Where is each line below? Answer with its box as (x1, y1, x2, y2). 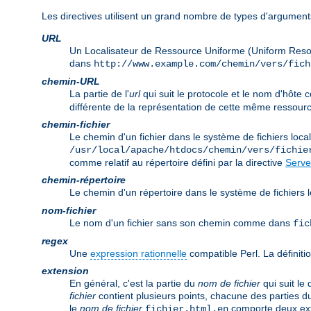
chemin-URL (42, 76, 100, 87)
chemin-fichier (42, 119, 110, 131)
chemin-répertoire (42, 174, 126, 186)
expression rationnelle (90, 248, 187, 260)
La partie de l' (69, 88, 129, 100)
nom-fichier (42, 205, 96, 217)
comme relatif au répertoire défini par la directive (69, 157, 285, 169)
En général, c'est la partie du (69, 278, 198, 289)
